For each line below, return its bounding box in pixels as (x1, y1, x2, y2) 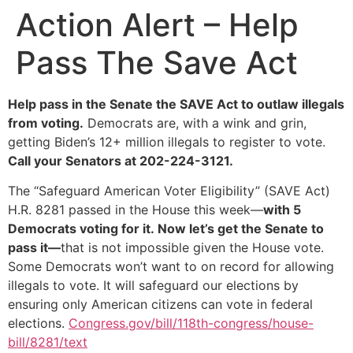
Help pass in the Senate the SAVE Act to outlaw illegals (8, 96, 344, 112)
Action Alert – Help (16, 6, 299, 44)
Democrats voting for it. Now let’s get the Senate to (8, 221, 324, 237)
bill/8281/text (8, 334, 87, 351)
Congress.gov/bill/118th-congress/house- (69, 315, 314, 332)
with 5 (263, 202, 301, 218)
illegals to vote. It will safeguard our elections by (8, 277, 299, 294)
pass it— (8, 240, 61, 256)
